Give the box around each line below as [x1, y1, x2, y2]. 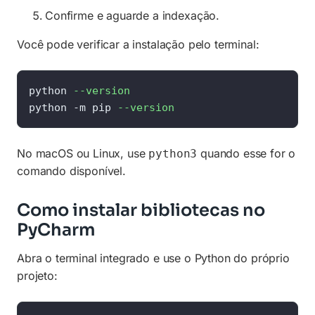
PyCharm [17, 219, 95, 240]
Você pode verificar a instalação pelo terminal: [17, 37, 259, 51]
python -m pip [29, 101, 117, 114]
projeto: [17, 269, 58, 283]
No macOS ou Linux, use [17, 146, 149, 160]
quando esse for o [197, 146, 296, 160]
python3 [148, 146, 198, 160]
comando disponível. [17, 163, 126, 178]
